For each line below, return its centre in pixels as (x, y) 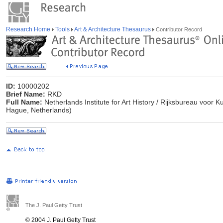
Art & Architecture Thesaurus (113, 29)
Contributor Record (178, 29)
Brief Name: (26, 94)
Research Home (29, 29)
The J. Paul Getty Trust (54, 205)
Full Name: (24, 102)
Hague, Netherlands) (39, 110)
